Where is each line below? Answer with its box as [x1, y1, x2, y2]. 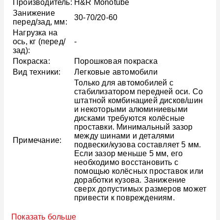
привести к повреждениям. [74, 193, 175, 202]
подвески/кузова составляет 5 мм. [74, 140, 201, 149]
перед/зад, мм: [13, 18, 67, 27]
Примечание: [13, 136, 62, 145]
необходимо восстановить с [74, 158, 178, 167]
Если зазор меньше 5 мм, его [74, 149, 183, 158]
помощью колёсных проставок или [74, 167, 203, 176]
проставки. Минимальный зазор [74, 123, 193, 132]
